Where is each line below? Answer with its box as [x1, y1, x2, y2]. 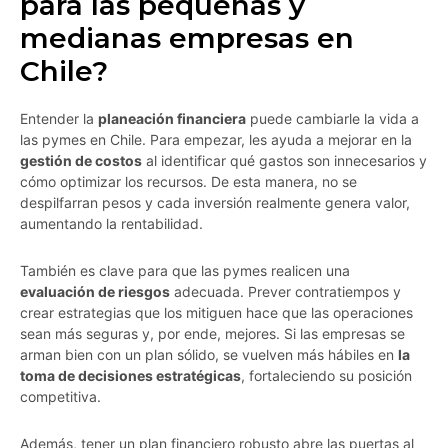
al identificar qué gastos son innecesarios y [142, 152, 427, 170]
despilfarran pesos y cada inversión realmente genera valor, [20, 194, 410, 212]
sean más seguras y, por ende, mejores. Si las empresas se [20, 325, 405, 343]
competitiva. [20, 388, 101, 406]
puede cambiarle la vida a [246, 110, 419, 128]
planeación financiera [98, 110, 246, 128]
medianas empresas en [20, 21, 354, 56]
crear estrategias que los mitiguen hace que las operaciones [20, 304, 413, 322]
